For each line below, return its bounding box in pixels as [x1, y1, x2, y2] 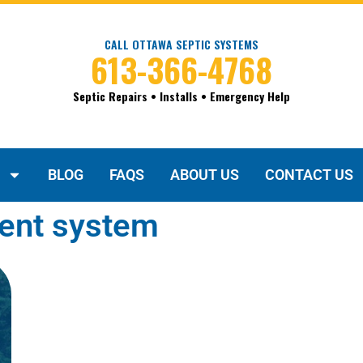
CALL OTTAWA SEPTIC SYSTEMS [105, 36, 258, 53]
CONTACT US [265, 166, 353, 184]
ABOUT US [170, 166, 239, 184]
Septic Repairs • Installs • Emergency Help [73, 88, 290, 105]
